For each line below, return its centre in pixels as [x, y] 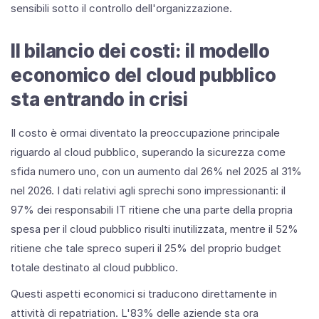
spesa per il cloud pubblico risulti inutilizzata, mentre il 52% [155, 229]
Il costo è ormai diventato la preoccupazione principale [145, 132]
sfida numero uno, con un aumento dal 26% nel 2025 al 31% [156, 171]
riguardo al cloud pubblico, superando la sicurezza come [148, 152]
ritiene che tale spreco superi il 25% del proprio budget [146, 248]
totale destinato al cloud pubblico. [94, 267]
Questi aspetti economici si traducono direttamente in [144, 293]
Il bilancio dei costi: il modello [140, 51]
